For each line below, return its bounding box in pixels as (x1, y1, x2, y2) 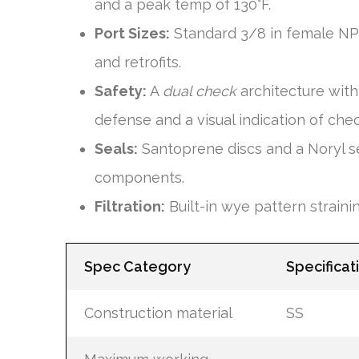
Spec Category (83, 258, 191, 275)
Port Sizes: (95, 25, 170, 42)
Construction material (83, 305, 232, 321)
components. (95, 169, 184, 186)
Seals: (95, 140, 138, 157)
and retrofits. (95, 54, 181, 71)
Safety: (95, 83, 147, 99)
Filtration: (95, 198, 165, 215)
